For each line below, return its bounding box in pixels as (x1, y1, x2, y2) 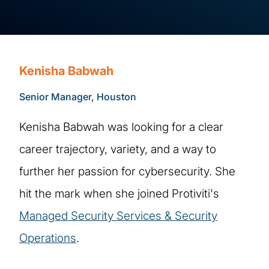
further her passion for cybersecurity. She (19, 164, 235, 178)
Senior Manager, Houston (19, 90, 136, 103)
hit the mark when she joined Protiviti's (19, 186, 219, 201)
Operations (19, 231, 76, 245)
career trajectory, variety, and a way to (19, 142, 216, 156)
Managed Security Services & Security (19, 208, 217, 223)
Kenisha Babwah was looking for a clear (19, 119, 223, 134)
